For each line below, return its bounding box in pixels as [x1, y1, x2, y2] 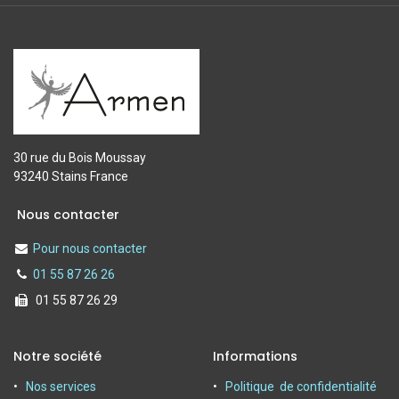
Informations [213, 346, 297, 365]
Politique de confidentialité [225, 379, 377, 394]
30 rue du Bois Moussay [13, 150, 146, 165]
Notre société [13, 346, 102, 365]
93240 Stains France [13, 168, 128, 183]
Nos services [26, 379, 96, 394]
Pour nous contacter [33, 240, 147, 256]
